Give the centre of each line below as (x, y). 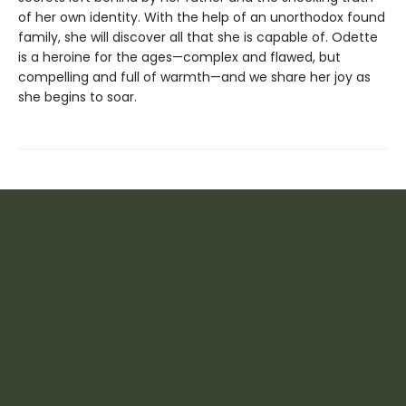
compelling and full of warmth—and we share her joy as (194, 77)
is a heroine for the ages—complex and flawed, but (179, 57)
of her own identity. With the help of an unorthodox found (202, 17)
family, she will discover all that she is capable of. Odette (198, 37)
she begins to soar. (77, 97)
